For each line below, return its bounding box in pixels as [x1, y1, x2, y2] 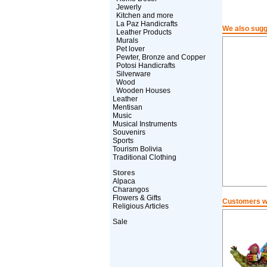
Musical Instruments [112, 120, 177, 128]
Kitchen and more [116, 11, 173, 20]
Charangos [112, 185, 149, 194]
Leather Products [116, 28, 172, 36]
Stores [112, 169, 135, 177]
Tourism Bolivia [112, 145, 162, 153]
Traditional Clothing [112, 153, 176, 162]
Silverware [116, 70, 151, 78]
